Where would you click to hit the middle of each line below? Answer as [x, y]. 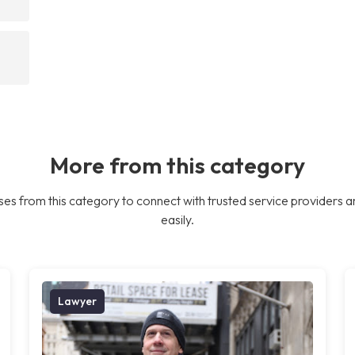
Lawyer [78, 301]
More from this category [177, 164]
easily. [177, 219]
